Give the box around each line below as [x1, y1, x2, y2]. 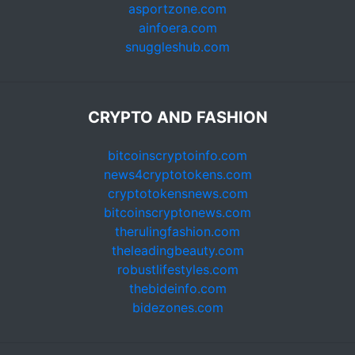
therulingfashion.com [115, 223, 240, 240]
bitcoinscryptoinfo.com [108, 147, 247, 164]
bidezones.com [132, 300, 223, 316]
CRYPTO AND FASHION [87, 108, 268, 128]
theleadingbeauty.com [111, 242, 244, 259]
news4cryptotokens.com [103, 166, 252, 183]
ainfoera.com [138, 20, 217, 36]
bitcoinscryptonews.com [104, 204, 251, 221]
